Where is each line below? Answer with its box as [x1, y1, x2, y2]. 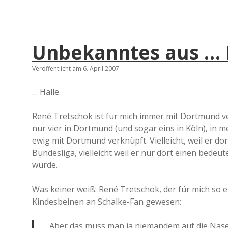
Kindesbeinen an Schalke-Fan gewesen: [32, 195, 181, 207]
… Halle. [32, 85, 61, 97]
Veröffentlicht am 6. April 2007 [32, 64, 119, 73]
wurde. [32, 159, 58, 170]
